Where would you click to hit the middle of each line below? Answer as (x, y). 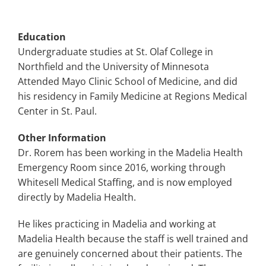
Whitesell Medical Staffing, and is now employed (125, 182)
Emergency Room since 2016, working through (122, 167)
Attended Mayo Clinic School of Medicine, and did (128, 81)
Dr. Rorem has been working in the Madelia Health (130, 152)
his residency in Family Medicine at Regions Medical (132, 96)
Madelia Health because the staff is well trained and (133, 238)
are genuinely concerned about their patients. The (130, 253)
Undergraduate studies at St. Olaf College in (115, 51)
